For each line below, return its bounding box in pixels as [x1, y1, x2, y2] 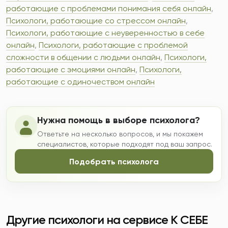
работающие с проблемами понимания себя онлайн [6, 4, 211, 13]
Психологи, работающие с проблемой [39, 40, 188, 50]
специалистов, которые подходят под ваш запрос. [37, 140, 212, 148]
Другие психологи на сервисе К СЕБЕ [6, 212, 208, 227]
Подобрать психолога [69, 156, 159, 166]
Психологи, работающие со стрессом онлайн [6, 16, 186, 25]
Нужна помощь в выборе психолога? [37, 115, 200, 126]
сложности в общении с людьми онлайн [6, 52, 160, 62]
